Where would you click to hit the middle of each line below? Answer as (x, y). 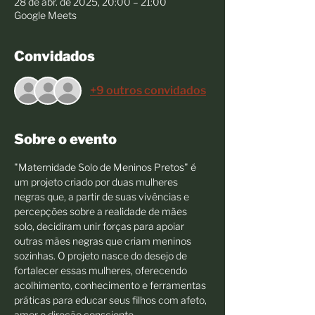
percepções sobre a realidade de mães (102, 211)
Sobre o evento (65, 139)
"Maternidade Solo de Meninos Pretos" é (106, 167)
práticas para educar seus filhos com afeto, (111, 300)
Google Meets (45, 15)
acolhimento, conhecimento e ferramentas (111, 285)
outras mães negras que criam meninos (104, 241)
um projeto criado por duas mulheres (97, 182)
